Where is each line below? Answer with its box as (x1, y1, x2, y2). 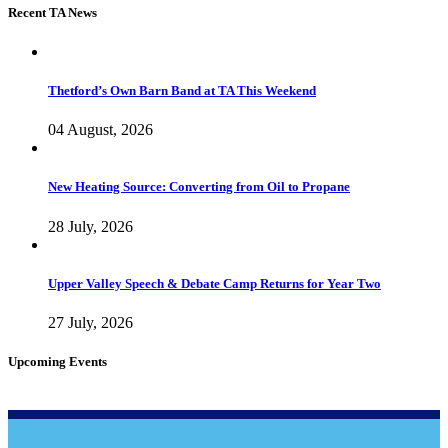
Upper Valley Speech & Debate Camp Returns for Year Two (48, 275, 381, 291)
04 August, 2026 (48, 121, 153, 139)
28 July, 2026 (48, 217, 133, 235)
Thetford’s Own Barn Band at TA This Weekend (48, 83, 316, 99)
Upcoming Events (8, 354, 107, 370)
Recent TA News (8, 4, 97, 20)
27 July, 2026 (48, 313, 133, 331)
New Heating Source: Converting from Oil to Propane (48, 179, 350, 195)
